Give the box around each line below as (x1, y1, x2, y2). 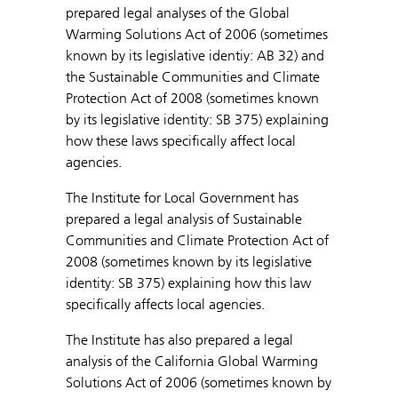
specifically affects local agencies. (66, 295, 265, 313)
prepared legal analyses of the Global (66, 4, 290, 21)
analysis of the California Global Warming (66, 352, 318, 370)
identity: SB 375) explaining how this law (66, 274, 311, 291)
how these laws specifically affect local (66, 131, 296, 149)
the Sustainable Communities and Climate (66, 68, 320, 85)
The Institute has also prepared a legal (66, 330, 293, 348)
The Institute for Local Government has (66, 188, 298, 206)
